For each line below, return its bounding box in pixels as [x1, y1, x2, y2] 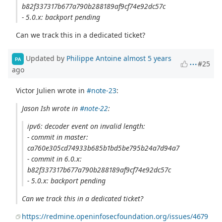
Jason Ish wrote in [21, 104, 80, 113]
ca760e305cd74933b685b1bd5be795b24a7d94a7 [27, 143, 180, 153]
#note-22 [79, 104, 108, 113]
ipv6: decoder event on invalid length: [27, 121, 146, 131]
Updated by [24, 53, 66, 63]
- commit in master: [27, 132, 89, 142]
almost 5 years [123, 53, 171, 63]
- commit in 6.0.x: [27, 154, 82, 164]
